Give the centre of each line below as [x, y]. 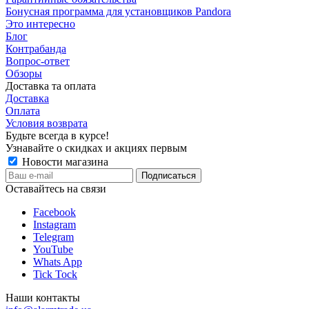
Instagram [54, 224]
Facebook [54, 212]
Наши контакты [43, 297]
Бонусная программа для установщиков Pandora [118, 11]
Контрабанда [36, 48]
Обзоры [24, 73]
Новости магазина [64, 161]
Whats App [58, 261]
